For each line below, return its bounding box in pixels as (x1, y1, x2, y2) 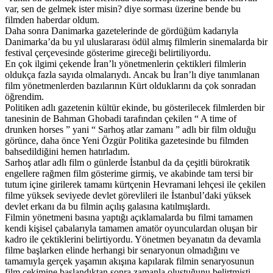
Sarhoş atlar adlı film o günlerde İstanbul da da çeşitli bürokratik (5, 157, 250, 168)
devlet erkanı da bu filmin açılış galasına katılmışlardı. (5, 200, 210, 211)
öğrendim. (5, 91, 44, 102)
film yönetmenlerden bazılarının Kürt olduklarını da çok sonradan (5, 80, 256, 91)
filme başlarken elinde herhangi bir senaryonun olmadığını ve (5, 244, 239, 255)
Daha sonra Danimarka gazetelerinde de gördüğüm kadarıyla (5, 25, 238, 36)
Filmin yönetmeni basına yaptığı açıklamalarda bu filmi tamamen (5, 211, 253, 222)
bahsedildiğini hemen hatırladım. (5, 146, 130, 157)
